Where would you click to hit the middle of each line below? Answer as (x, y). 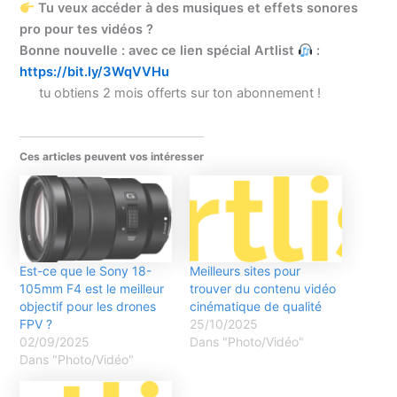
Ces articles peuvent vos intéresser (112, 156)
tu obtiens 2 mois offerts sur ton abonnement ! (180, 93)
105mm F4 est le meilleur (92, 288)
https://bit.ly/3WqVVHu (95, 72)
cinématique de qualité (256, 306)
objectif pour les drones (88, 306)
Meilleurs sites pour (245, 270)
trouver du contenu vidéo (263, 288)
